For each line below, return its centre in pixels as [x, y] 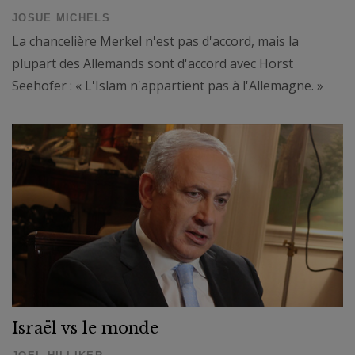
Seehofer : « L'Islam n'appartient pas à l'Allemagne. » [168, 85]
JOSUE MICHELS [61, 17]
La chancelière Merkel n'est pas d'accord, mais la [155, 41]
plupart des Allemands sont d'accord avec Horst [153, 63]
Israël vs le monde [85, 328]
